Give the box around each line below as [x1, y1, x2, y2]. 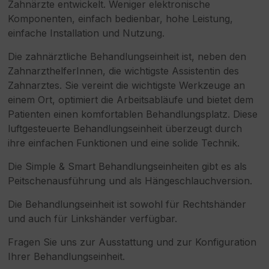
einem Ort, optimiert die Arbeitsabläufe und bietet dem [8, 94, 254, 106]
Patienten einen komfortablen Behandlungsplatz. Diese [8, 108, 258, 121]
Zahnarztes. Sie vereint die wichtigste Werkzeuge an [8, 79, 246, 92]
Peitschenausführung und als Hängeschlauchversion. [8, 175, 253, 187]
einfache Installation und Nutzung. [8, 27, 168, 40]
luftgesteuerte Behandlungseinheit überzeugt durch [8, 122, 243, 135]
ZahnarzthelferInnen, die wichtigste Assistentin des [8, 65, 240, 77]
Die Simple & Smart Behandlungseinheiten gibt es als [8, 160, 247, 173]
